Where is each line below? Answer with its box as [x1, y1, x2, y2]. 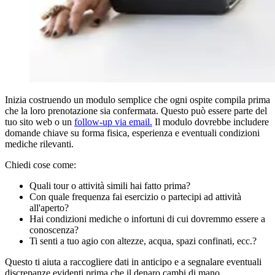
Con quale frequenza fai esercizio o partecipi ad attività [29, 191, 241, 202]
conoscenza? [29, 224, 79, 235]
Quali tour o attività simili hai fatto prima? [29, 180, 190, 191]
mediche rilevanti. [5, 138, 74, 149]
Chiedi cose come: [5, 159, 76, 170]
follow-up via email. [74, 116, 152, 127]
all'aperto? [29, 202, 69, 213]
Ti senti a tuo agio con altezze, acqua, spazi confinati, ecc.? [29, 235, 257, 246]
